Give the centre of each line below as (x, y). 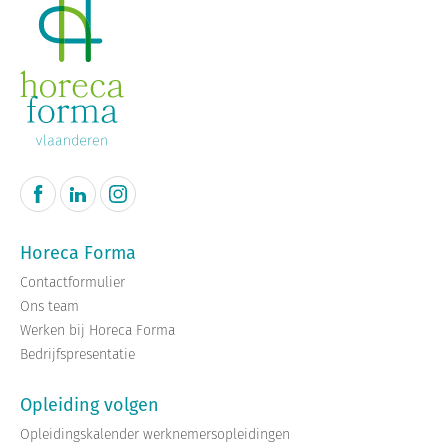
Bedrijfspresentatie (77, 354)
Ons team (49, 306)
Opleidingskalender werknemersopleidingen (155, 434)
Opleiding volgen (89, 405)
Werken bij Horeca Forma (97, 330)
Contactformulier (72, 282)
